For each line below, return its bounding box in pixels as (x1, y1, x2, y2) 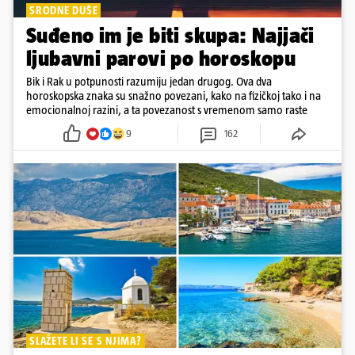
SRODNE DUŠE (29, 4, 98, 17)
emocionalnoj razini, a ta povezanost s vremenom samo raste (26, 103, 307, 117)
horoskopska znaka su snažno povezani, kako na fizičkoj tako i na (26, 89, 321, 103)
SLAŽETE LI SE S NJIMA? (29, 334, 142, 348)
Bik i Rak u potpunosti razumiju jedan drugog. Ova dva (26, 74, 272, 89)
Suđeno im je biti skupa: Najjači (26, 23, 315, 48)
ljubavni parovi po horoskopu (26, 46, 296, 71)
